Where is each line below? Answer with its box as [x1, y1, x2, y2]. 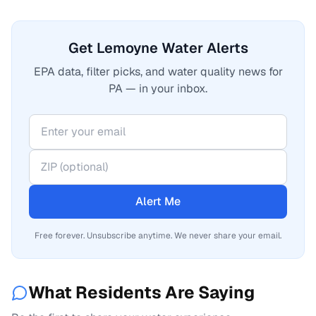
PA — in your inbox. [109, 81, 207, 96]
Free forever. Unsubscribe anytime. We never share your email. [35, 230, 281, 241]
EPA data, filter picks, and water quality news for [33, 64, 283, 79]
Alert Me [135, 194, 181, 209]
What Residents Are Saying [28, 281, 255, 303]
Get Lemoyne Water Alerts [68, 39, 248, 57]
